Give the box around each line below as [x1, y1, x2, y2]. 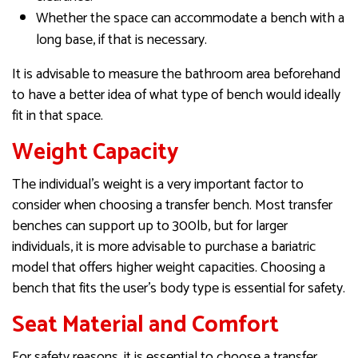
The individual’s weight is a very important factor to [12, 173, 304, 197]
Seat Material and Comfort [12, 306, 279, 345]
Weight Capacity [12, 133, 178, 173]
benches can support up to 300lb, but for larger [12, 214, 288, 239]
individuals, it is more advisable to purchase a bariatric [12, 235, 316, 260]
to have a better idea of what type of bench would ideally [12, 83, 340, 108]
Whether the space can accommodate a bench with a [36, 6, 344, 31]
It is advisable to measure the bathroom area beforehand [12, 62, 340, 87]
